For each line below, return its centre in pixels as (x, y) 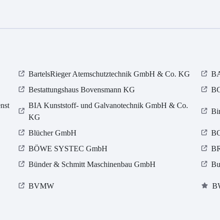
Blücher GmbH (53, 133)
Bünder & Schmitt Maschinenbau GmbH (92, 165)
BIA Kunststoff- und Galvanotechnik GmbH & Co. (109, 106)
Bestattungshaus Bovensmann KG (82, 90)
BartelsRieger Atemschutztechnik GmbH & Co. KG (110, 74)
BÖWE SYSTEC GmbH (68, 149)
